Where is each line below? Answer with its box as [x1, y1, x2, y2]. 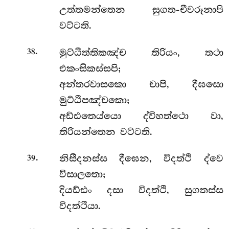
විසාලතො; [59, 169, 105, 180]
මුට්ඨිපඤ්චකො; [59, 94, 129, 106]
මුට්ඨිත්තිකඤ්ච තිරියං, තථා [59, 47, 223, 58]
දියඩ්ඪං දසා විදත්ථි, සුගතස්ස [59, 185, 223, 196]
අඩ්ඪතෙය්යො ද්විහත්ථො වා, [59, 110, 223, 122]
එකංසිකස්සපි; [59, 62, 121, 74]
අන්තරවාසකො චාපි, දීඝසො [59, 78, 223, 90]
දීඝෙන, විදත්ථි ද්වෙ [119, 153, 223, 165]
